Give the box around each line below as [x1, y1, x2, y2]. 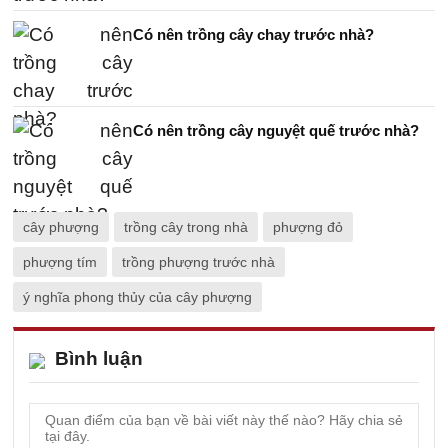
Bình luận [55, 347, 143, 369]
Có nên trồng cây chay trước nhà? [133, 25, 374, 43]
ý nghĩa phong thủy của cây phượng [23, 288, 252, 305]
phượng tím [23, 253, 97, 270]
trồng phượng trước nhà [122, 253, 275, 270]
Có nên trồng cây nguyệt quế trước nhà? [133, 121, 419, 139]
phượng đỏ [273, 218, 343, 235]
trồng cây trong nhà [124, 218, 248, 235]
